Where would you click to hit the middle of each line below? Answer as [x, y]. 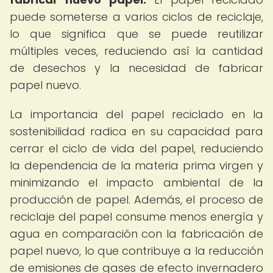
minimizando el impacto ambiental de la [136, 183]
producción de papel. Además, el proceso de [136, 200]
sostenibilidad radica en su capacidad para [136, 131]
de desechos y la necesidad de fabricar [136, 68]
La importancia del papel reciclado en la [136, 114]
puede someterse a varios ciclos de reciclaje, [136, 17]
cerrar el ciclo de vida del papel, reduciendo [136, 148]
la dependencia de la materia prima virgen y [136, 165]
